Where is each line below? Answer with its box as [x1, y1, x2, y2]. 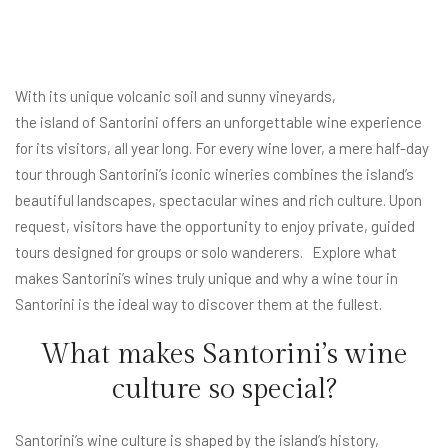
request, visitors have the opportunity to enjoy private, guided [15, 216, 415, 235]
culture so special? [111, 372, 337, 406]
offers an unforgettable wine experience [159, 112, 422, 131]
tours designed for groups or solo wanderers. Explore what [15, 242, 397, 261]
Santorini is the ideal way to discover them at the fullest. [15, 294, 382, 313]
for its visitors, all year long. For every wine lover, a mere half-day [15, 138, 429, 157]
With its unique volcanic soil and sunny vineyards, [15, 86, 336, 105]
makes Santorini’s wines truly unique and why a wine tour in [15, 268, 398, 287]
